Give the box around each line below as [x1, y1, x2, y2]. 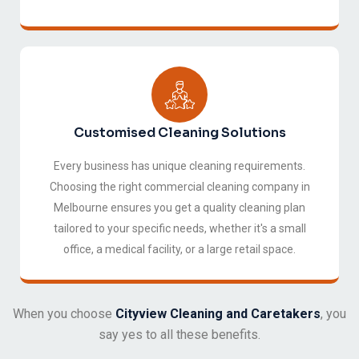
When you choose [13, 306, 115, 322]
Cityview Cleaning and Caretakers [115, 306, 321, 322]
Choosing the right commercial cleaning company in [49, 180, 310, 194]
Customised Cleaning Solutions [73, 124, 286, 142]
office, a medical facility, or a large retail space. [63, 243, 296, 256]
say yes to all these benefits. [99, 327, 260, 343]
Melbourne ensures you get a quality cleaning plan [54, 201, 305, 215]
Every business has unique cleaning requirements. [54, 159, 305, 173]
